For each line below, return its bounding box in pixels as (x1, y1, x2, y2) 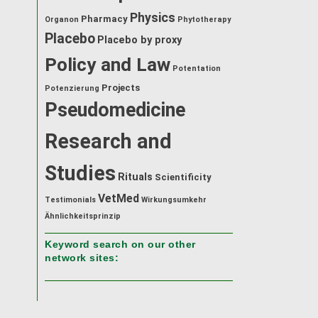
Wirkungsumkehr (141, 194, 207, 204)
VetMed (98, 191, 139, 205)
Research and (45, 128, 172, 153)
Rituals (118, 170, 153, 183)
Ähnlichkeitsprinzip (45, 211, 121, 221)
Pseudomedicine (45, 98, 185, 121)
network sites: (45, 252, 119, 264)
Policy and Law (45, 53, 170, 75)
